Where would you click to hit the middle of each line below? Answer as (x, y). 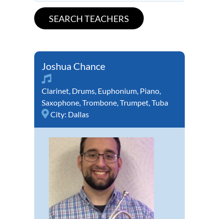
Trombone (99, 103)
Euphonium (117, 91)
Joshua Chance (73, 66)
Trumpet (134, 103)
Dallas (78, 114)
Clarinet (55, 91)
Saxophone (60, 103)
